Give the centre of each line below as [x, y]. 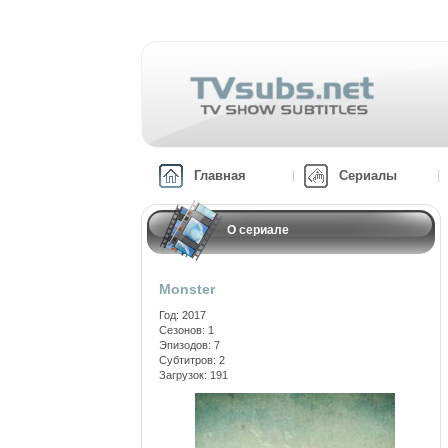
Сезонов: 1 [186, 330]
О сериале [258, 230]
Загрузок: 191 [193, 375]
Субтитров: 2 [192, 360]
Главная [220, 175]
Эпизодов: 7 [189, 345]
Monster [187, 289]
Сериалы [368, 175]
